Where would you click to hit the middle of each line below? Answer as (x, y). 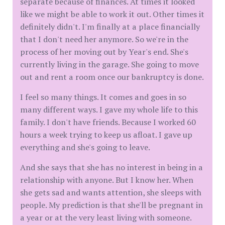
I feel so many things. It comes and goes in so (103, 97)
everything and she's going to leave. (85, 147)
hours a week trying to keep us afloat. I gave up (106, 135)
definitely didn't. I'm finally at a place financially (110, 27)
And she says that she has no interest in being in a (111, 167)
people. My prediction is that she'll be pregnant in (111, 205)
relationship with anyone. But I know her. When (107, 180)
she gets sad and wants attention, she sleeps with (111, 192)
